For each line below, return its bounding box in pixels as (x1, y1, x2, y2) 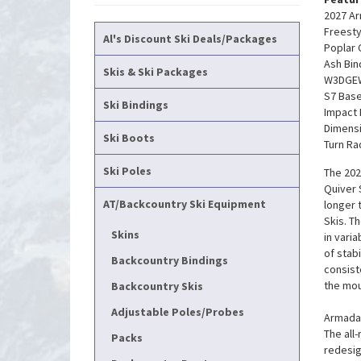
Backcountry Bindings (111, 253, 228, 268)
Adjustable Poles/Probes (111, 305, 244, 319)
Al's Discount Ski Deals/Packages (103, 31, 277, 46)
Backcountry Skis (111, 279, 203, 293)
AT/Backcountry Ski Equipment (103, 197, 266, 211)
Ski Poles (103, 164, 151, 178)
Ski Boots (103, 131, 155, 145)
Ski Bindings (103, 98, 168, 112)
